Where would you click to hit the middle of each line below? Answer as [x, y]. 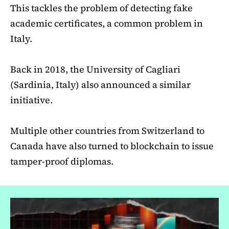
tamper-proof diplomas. [62, 162]
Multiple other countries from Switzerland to [107, 131]
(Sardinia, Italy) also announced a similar [100, 85]
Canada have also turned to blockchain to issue [112, 146]
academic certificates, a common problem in [107, 24]
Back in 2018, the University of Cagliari [95, 70]
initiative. [31, 100]
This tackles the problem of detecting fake [101, 8]
